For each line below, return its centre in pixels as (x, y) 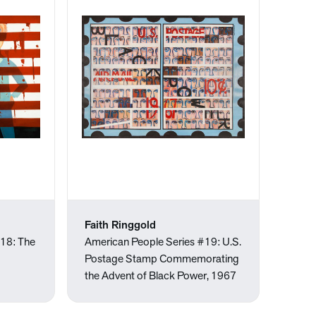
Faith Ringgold (121, 226)
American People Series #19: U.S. (163, 243)
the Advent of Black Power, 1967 (161, 276)
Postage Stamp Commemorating (162, 260)
